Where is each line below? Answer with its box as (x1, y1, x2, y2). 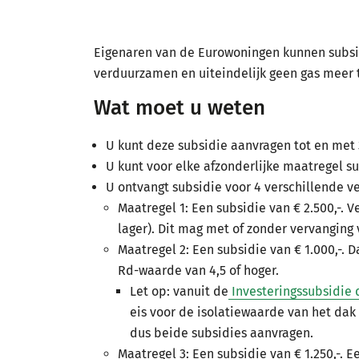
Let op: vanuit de (130, 284, 228, 299)
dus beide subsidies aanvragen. (130, 325, 320, 341)
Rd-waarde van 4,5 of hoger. (118, 263, 282, 278)
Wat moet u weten (94, 95, 265, 120)
